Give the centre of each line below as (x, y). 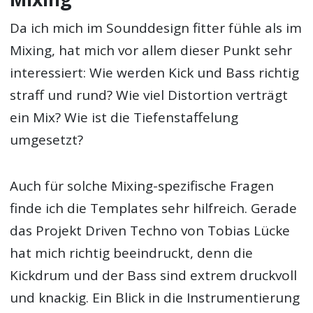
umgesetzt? (47, 140)
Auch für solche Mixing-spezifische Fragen (142, 186)
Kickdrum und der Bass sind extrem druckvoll (154, 276)
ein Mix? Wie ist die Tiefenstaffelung (124, 118)
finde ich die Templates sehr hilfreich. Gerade (154, 209)
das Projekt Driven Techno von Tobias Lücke (150, 231)
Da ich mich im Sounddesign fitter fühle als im (156, 28)
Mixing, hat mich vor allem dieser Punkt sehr (151, 51)
